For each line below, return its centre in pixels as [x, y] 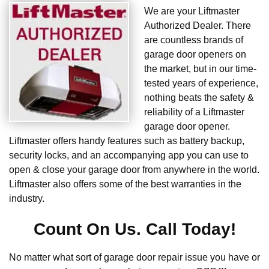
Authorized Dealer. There [198, 26]
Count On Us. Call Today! [134, 229]
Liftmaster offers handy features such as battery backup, [127, 141]
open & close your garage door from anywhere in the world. [134, 170]
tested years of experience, [201, 83]
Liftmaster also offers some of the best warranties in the [125, 184]
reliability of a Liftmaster [194, 112]
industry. [27, 199]
